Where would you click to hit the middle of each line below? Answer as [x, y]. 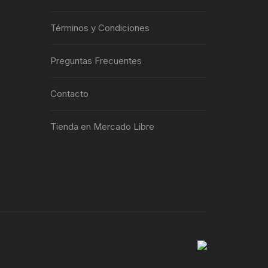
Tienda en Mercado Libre [102, 127]
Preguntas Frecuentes [96, 61]
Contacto [69, 94]
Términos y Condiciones [100, 28]
